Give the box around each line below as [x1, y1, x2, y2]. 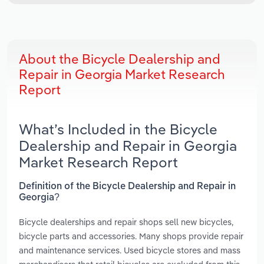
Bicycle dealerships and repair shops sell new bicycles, [19, 216, 233, 227]
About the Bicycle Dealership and [19, 51, 220, 68]
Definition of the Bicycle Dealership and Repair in [19, 181, 236, 192]
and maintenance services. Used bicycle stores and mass [19, 244, 240, 256]
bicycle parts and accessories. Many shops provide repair [19, 230, 243, 242]
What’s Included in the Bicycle [19, 120, 217, 138]
